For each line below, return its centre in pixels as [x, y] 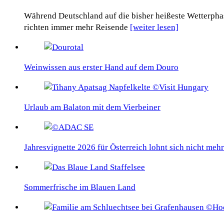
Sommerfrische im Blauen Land [80, 187]
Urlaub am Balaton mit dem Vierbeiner [92, 107]
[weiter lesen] [154, 27]
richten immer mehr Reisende [77, 27]
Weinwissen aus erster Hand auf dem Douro [101, 67]
